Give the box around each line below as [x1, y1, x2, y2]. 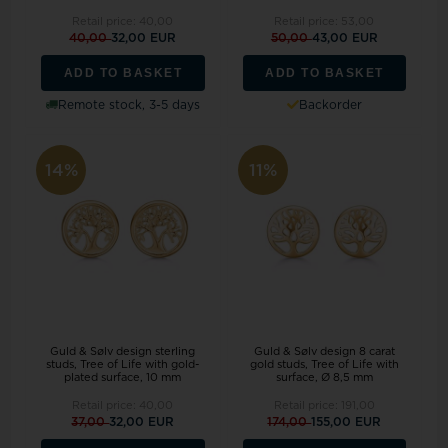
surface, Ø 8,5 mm [275, 372, 373, 384]
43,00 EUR [311, 31, 378, 44]
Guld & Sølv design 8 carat [253, 346, 395, 358]
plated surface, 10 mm [64, 372, 182, 384]
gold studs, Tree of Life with [249, 359, 399, 371]
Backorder [298, 98, 362, 111]
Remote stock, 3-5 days [57, 98, 200, 111]
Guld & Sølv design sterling [50, 346, 196, 358]
